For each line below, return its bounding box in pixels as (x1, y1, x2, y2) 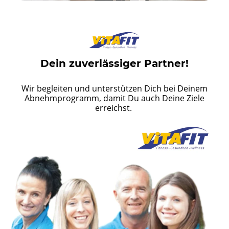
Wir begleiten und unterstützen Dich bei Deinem (21, 82, 208, 94)
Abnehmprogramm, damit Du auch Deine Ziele (25, 92, 204, 104)
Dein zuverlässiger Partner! (40, 57, 189, 70)
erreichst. (95, 102, 134, 113)
